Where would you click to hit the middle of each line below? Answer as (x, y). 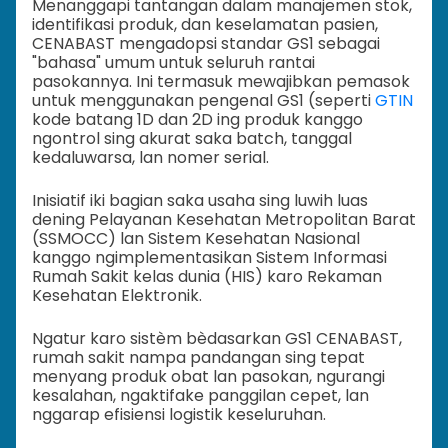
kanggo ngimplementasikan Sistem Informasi (209, 257)
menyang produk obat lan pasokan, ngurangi (208, 376)
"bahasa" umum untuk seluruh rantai (173, 62)
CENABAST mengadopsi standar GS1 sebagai (206, 43)
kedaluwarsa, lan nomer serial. (150, 157)
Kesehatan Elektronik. (117, 295)
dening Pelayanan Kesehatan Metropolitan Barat (224, 219)
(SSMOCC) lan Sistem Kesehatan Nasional (196, 238)
